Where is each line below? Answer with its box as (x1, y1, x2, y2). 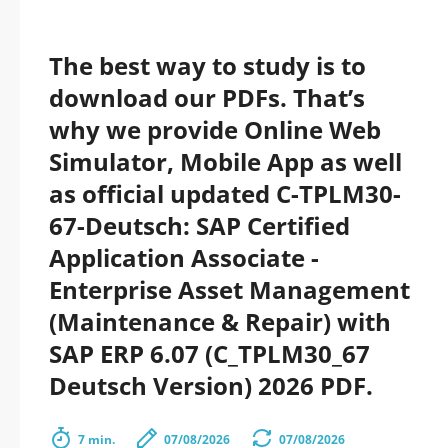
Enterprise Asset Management (49, 273, 410, 306)
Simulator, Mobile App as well (49, 145, 402, 178)
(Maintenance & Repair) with (49, 305, 391, 338)
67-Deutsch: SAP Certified (49, 209, 350, 242)
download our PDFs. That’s (49, 81, 365, 114)
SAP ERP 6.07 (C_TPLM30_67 (49, 337, 370, 370)
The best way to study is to (49, 49, 366, 82)
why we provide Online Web (49, 113, 381, 146)
